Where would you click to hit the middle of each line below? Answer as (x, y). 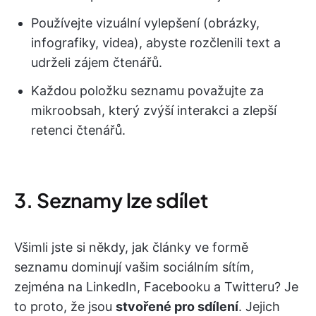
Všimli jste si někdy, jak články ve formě (131, 248)
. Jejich (259, 307)
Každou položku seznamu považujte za (147, 91)
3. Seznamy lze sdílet (111, 200)
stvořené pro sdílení (177, 307)
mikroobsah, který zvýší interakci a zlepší (154, 111)
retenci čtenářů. (78, 130)
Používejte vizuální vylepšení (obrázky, (145, 23)
